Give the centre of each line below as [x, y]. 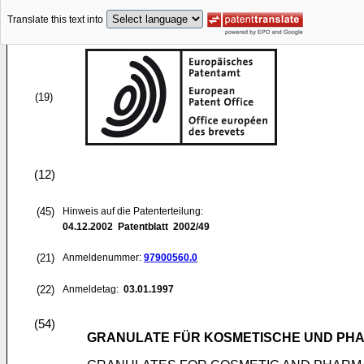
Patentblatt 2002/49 [161, 227]
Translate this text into [55, 20]
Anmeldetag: [92, 289]
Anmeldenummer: [103, 258]
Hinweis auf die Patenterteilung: [133, 211]
